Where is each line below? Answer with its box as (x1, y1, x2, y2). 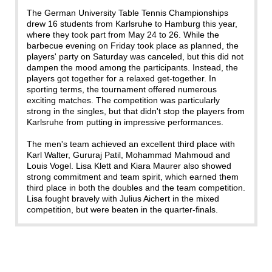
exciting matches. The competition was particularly (26, 95, 220, 106)
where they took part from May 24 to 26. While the (26, 30, 219, 40)
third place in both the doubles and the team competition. (26, 183, 245, 193)
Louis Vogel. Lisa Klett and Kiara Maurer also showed (26, 161, 231, 171)
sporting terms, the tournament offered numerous (26, 84, 217, 95)
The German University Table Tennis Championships (26, 8, 228, 18)
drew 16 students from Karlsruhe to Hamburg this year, (26, 19, 237, 29)
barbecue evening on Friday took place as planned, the (26, 41, 239, 51)
